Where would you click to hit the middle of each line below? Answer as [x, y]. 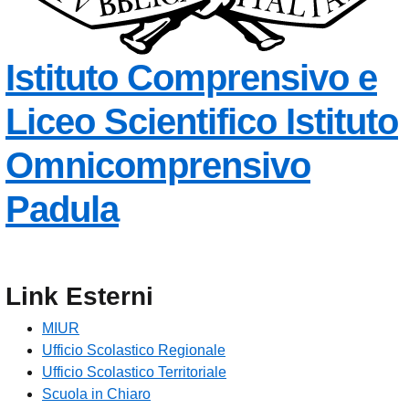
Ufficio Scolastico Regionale [134, 351]
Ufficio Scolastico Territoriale [134, 372]
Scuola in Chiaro [96, 394]
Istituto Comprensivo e [191, 78]
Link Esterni [79, 297]
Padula [62, 210]
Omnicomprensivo [158, 166]
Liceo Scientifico [141, 122]
